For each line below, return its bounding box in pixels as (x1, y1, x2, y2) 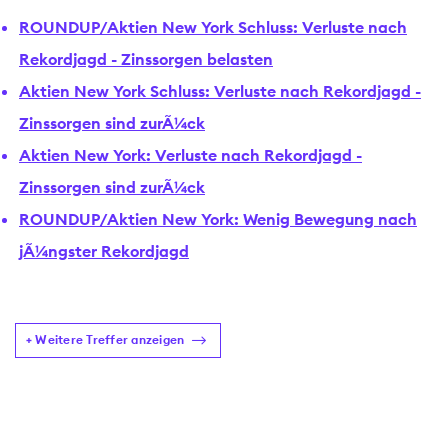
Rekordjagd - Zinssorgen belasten (19, 48, 273, 69)
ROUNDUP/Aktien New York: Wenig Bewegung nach (19, 208, 417, 229)
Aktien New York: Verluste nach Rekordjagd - (19, 144, 362, 165)
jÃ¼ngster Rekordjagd (19, 240, 189, 261)
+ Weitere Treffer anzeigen (26, 332, 185, 348)
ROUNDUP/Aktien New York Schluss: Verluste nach (19, 16, 407, 37)
